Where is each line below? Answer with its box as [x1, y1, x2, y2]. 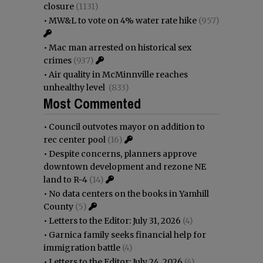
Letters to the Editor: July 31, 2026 [49, 215, 181, 226]
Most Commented [43, 93, 141, 113]
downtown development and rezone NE [43, 161, 206, 172]
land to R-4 [43, 174, 87, 185]
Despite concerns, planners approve [49, 148, 197, 159]
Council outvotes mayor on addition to [49, 121, 205, 132]
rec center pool [43, 134, 106, 145]
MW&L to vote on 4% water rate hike [49, 15, 197, 26]
